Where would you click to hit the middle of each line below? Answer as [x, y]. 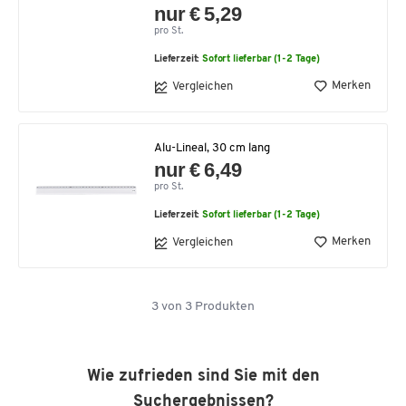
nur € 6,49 [198, 169]
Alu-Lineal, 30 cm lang [212, 148]
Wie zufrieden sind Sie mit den [203, 376]
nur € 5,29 [198, 14]
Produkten [223, 306]
